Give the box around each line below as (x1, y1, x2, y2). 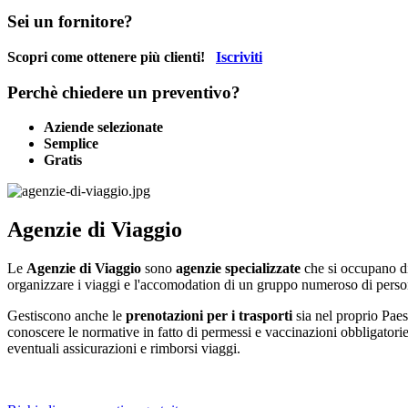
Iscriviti (216, 48, 262, 65)
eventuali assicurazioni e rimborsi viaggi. (7, 341, 240, 357)
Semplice (44, 136, 98, 152)
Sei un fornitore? (7, 12, 133, 32)
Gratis (44, 152, 82, 168)
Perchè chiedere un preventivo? (7, 82, 240, 102)
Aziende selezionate (44, 119, 163, 136)
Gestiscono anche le (7, 308, 126, 324)
